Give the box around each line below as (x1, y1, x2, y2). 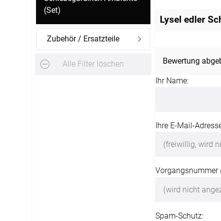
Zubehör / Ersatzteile (47, 34, 119, 43)
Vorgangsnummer (155, 165, 220, 175)
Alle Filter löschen (63, 59, 124, 69)
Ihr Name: (155, 75, 188, 85)
